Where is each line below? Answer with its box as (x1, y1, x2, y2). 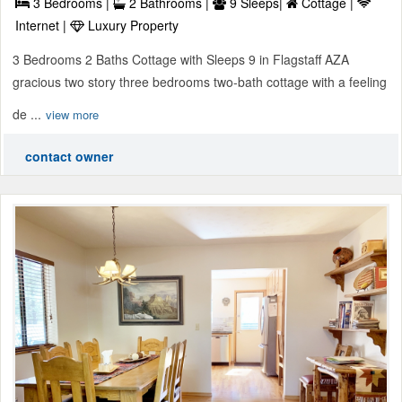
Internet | (15, 16, 70, 35)
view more (46, 106, 99, 124)
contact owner (25, 147, 113, 166)
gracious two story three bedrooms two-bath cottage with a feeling (13, 73, 387, 92)
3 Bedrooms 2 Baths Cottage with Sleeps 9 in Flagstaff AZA (13, 50, 349, 69)
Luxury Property (84, 16, 179, 35)
